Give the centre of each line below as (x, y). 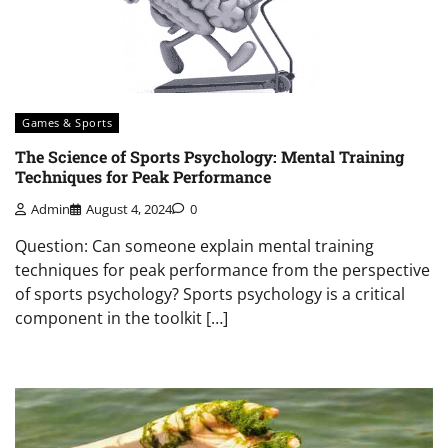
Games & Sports (67, 123)
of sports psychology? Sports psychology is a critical (210, 293)
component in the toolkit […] (121, 317)
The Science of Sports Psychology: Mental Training (209, 156)
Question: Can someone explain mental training (194, 245)
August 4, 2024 (129, 208)
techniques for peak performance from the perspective (222, 269)
